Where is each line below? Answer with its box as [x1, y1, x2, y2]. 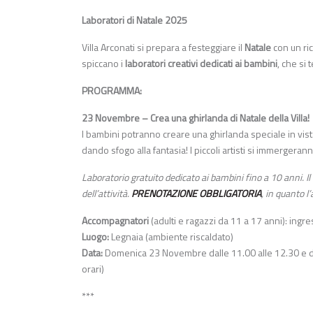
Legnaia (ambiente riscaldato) [109, 228, 233, 244]
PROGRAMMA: [82, 82, 142, 98]
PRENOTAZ [131, 185, 177, 201]
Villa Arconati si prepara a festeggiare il [82, 39, 245, 54]
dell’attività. [82, 185, 131, 201]
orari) [82, 261, 104, 276]
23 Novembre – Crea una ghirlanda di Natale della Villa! [82, 110, 310, 125]
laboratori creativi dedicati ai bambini [125, 55, 277, 71]
